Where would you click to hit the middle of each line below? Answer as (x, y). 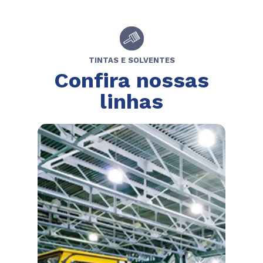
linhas (131, 102)
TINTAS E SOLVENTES (131, 60)
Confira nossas (131, 81)
